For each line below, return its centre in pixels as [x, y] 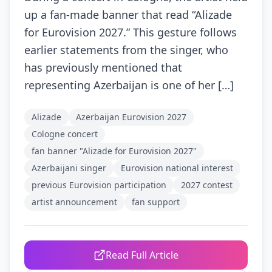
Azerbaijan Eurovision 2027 [131, 117]
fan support [156, 202]
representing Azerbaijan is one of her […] [129, 85]
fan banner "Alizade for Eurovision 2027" [114, 151]
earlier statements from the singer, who [126, 50]
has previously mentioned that [103, 67]
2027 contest [207, 185]
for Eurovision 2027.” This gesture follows [131, 32]
